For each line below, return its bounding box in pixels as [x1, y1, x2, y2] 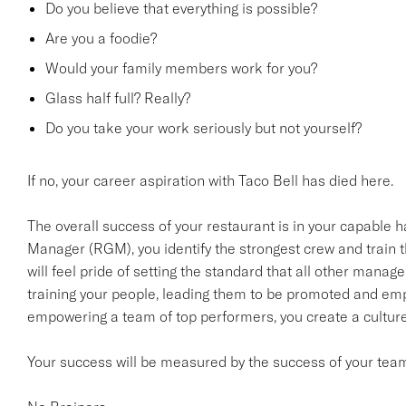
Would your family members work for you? [44, 59, 317, 77]
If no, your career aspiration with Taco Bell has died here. [26, 171, 393, 189]
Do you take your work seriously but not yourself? [44, 119, 362, 137]
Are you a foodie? [44, 29, 157, 47]
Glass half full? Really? [44, 89, 190, 107]
